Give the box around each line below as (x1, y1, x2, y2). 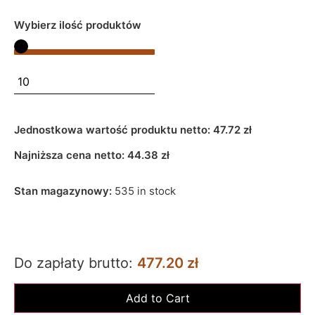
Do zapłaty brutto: (14, 254, 137, 271)
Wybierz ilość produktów (14, 18, 141, 32)
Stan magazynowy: (14, 184, 115, 198)
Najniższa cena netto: (14, 148, 127, 162)
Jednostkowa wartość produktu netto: (14, 123, 213, 136)
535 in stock (115, 184, 176, 198)
